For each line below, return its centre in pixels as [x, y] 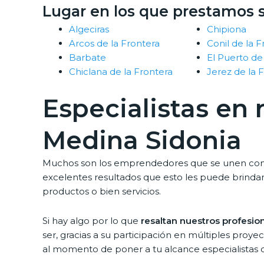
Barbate [88, 58]
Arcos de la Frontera [114, 44]
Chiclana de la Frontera [121, 72]
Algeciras [89, 29]
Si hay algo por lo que [92, 221]
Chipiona [227, 29]
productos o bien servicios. [102, 191]
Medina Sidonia [142, 140]
